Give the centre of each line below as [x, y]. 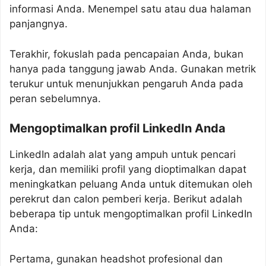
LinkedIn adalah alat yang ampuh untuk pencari [123, 154]
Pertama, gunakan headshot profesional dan [116, 259]
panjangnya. [39, 24]
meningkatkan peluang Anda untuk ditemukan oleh [131, 184]
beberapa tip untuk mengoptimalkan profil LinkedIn [131, 214]
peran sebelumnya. [55, 98]
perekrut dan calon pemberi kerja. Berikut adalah [126, 199]
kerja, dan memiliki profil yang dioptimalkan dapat [128, 169]
